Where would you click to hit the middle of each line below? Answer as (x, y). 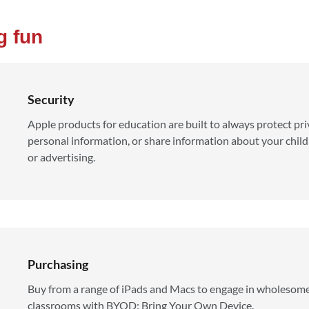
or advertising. (61, 157)
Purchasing (58, 264)
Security (51, 99)
